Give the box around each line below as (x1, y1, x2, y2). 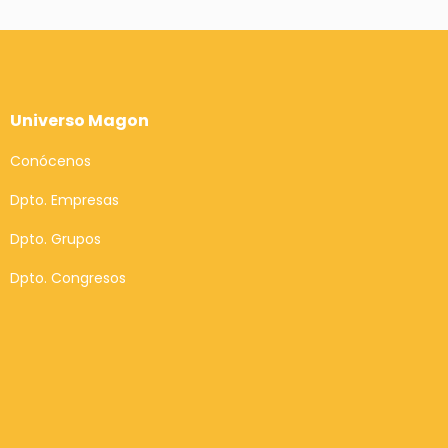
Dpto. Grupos (10, 229, 101, 249)
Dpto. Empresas (10, 190, 119, 210)
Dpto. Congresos (10, 268, 126, 288)
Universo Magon (10, 109, 149, 132)
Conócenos (10, 151, 91, 171)
